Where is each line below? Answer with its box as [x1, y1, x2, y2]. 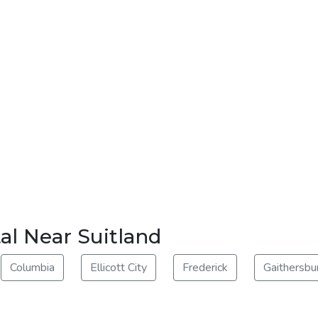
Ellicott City [90, 259, 147, 275]
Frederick [182, 259, 228, 275]
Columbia [10, 259, 55, 275]
